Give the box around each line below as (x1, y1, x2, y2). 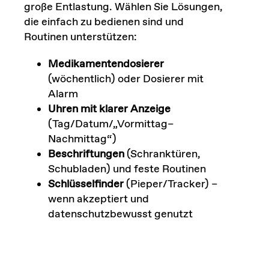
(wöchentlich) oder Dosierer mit (47, 72, 204, 87)
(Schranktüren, (124, 147, 201, 162)
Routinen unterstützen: (23, 30, 137, 45)
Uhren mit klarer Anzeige (47, 102, 171, 117)
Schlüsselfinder (47, 177, 124, 192)
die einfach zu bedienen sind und (23, 15, 184, 30)
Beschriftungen (47, 147, 124, 162)
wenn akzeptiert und (47, 192, 149, 207)
